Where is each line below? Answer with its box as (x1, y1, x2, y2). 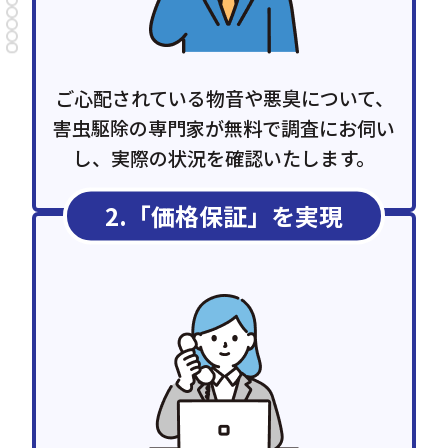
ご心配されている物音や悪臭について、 (54, 84, 394, 113)
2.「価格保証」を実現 (104, 198, 343, 234)
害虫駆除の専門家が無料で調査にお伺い (53, 114, 395, 143)
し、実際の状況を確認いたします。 (73, 144, 375, 173)
